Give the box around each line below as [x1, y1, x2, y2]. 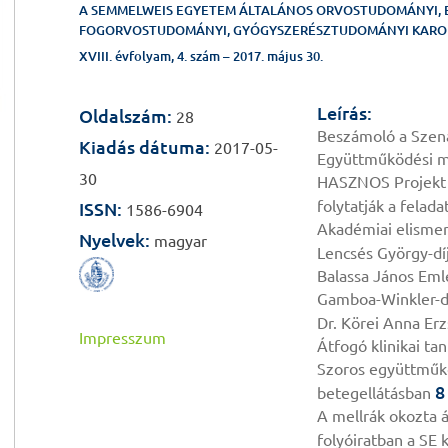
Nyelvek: [79, 230, 150, 250]
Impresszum [79, 329, 166, 348]
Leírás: [317, 103, 373, 123]
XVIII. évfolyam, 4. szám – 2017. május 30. [79, 49, 323, 63]
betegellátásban [317, 384, 436, 402]
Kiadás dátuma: [79, 137, 210, 157]
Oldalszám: [79, 106, 172, 126]
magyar [150, 232, 207, 250]
